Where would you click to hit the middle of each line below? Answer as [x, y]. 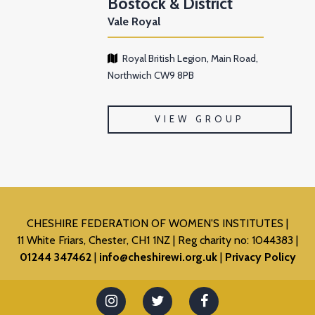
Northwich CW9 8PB [151, 76]
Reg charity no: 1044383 [237, 240]
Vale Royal [134, 22]
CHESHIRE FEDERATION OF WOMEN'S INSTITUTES [156, 224]
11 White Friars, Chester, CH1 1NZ [94, 240]
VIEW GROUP [200, 119]
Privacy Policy [260, 257]
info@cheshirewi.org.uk [158, 257]
